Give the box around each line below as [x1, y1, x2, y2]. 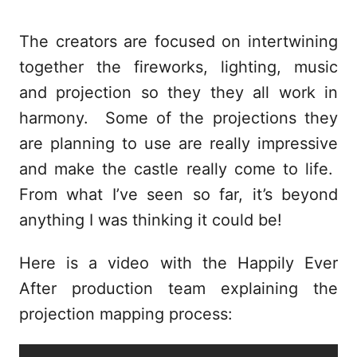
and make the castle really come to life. [19, 159, 338, 179]
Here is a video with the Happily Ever [19, 253, 338, 273]
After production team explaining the [19, 279, 338, 299]
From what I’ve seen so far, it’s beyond [19, 185, 338, 205]
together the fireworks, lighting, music [19, 57, 338, 77]
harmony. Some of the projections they [19, 108, 338, 128]
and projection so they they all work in [19, 83, 338, 103]
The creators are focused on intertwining [19, 32, 338, 52]
